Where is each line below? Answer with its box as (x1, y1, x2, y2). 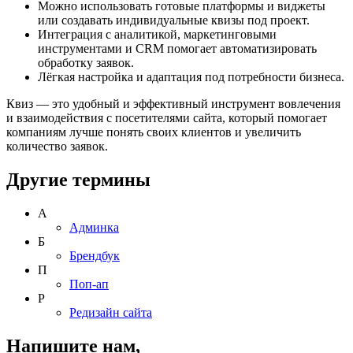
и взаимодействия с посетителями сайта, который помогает (6, 111, 327, 125)
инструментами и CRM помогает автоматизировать (38, 42, 317, 56)
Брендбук (69, 249, 120, 263)
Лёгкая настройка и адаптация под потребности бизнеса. (38, 70, 344, 84)
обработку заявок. (38, 56, 134, 70)
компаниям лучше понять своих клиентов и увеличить (6, 125, 301, 139)
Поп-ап (69, 277, 109, 292)
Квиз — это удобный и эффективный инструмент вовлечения (6, 97, 340, 111)
